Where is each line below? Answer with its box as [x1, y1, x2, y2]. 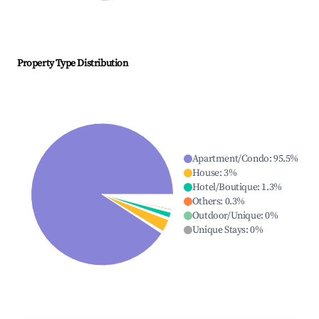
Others [192, 195, 221, 209]
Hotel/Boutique [192, 181, 258, 194]
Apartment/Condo [192, 152, 269, 166]
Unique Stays [192, 224, 246, 237]
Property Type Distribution [17, 57, 128, 70]
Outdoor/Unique [192, 209, 261, 223]
